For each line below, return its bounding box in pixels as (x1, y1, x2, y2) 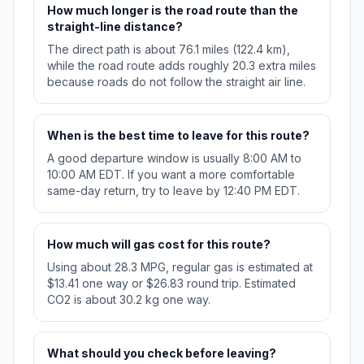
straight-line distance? (47, 19, 183, 34)
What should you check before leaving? (47, 346, 276, 361)
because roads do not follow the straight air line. (47, 75, 305, 89)
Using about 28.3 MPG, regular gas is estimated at (47, 260, 313, 275)
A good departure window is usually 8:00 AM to (47, 151, 301, 166)
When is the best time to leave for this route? (47, 128, 310, 143)
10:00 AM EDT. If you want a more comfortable (47, 167, 295, 182)
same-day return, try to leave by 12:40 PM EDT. (47, 184, 300, 198)
